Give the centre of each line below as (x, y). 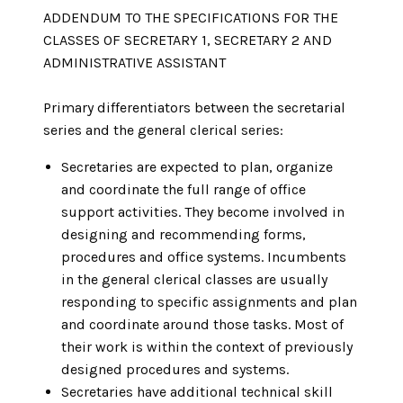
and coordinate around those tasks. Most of (202, 325)
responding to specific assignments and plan (209, 302)
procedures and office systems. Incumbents (204, 257)
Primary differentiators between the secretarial (194, 108)
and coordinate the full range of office (184, 190)
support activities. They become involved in (203, 212)
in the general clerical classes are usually (194, 280)
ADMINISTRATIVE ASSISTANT (134, 63)
